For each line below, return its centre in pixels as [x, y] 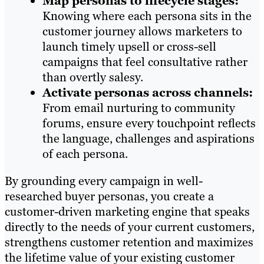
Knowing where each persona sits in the [147, 16]
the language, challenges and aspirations [148, 138]
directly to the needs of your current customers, [130, 227]
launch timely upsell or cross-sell [129, 46]
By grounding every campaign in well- [104, 181]
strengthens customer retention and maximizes [129, 242]
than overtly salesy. [93, 77]
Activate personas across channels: [148, 92]
